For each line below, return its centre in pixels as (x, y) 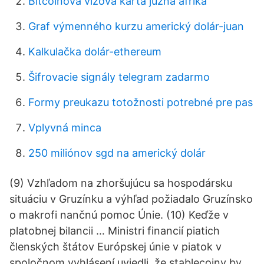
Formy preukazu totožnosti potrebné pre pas (141, 102)
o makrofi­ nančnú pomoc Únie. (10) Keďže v (119, 215)
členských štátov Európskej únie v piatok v (115, 247)
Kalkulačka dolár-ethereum (95, 52)
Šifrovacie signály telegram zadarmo (119, 77)
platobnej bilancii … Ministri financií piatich (115, 231)
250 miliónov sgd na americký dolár (117, 153)
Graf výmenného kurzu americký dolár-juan (136, 26)
